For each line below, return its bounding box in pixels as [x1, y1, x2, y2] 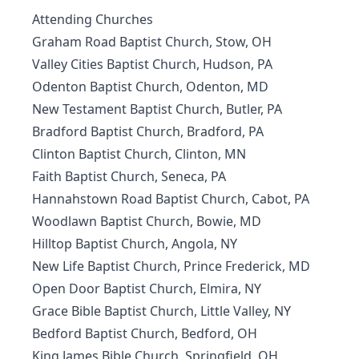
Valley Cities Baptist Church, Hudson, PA [32, 55, 272, 73]
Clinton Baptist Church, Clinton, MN [32, 145, 246, 163]
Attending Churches [32, 10, 153, 28]
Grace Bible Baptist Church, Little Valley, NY [32, 302, 291, 320]
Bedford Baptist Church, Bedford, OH [32, 325, 257, 342]
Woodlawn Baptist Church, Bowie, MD [32, 212, 261, 230]
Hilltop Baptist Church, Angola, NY [32, 235, 237, 252]
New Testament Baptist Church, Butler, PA [32, 100, 282, 118]
